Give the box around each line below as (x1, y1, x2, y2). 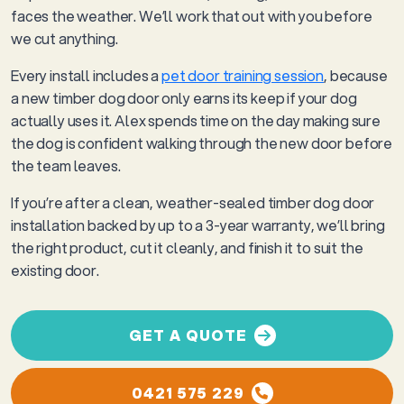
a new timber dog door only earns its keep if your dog (11, 87, 357, 108)
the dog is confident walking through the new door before (11, 133, 393, 153)
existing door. (11, 260, 99, 280)
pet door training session (161, 65, 324, 86)
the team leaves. (11, 155, 121, 176)
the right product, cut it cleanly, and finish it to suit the (11, 237, 363, 258)
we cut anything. (11, 28, 118, 49)
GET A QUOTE (128, 325, 247, 345)
